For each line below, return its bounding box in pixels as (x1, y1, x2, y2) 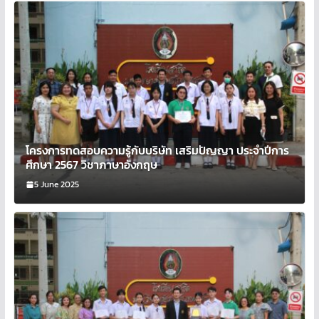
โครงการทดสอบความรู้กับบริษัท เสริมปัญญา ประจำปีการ (25, 141, 289, 159)
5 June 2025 (33, 177, 79, 191)
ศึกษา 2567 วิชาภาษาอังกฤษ (25, 155, 157, 173)
